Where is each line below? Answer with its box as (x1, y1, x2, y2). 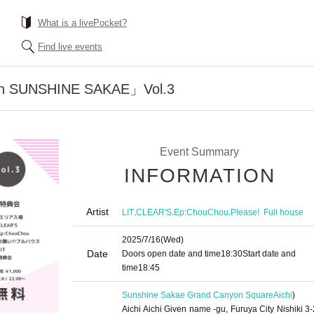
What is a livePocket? (38, 18, 127, 28)
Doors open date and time (122, 249, 221, 259)
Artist (86, 206, 109, 217)
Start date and (243, 249, 296, 259)
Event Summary (159, 146, 239, 158)
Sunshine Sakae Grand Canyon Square (122, 290, 273, 300)
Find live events (38, 41, 102, 52)
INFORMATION (124, 165, 275, 186)
